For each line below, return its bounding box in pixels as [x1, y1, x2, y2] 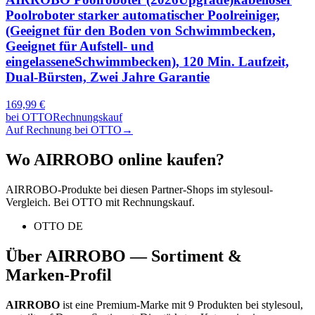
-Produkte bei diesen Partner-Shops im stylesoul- [58, 183, 273, 195]
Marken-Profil [6, 265, 112, 284]
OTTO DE [34, 219, 83, 232]
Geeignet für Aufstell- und [6, 39, 154, 54]
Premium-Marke [96, 298, 169, 311]
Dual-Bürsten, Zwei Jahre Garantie [6, 70, 210, 85]
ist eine [60, 298, 96, 311]
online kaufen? [114, 150, 224, 169]
